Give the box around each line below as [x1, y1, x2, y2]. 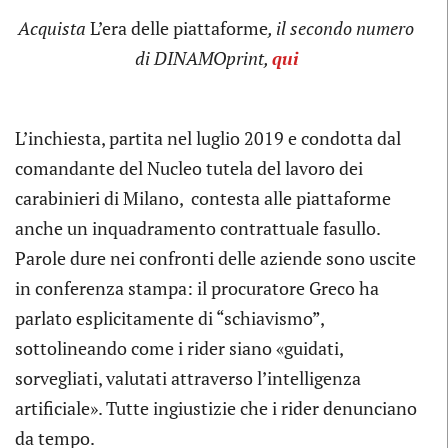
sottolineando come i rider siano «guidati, [15, 335, 343, 360]
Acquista [18, 15, 90, 40]
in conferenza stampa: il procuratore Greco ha [15, 275, 379, 300]
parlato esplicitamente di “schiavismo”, [15, 305, 324, 330]
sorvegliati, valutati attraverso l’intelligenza [15, 365, 361, 390]
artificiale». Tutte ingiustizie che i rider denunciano [15, 395, 417, 420]
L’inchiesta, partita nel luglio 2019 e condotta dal [15, 125, 401, 150]
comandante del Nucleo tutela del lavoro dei [15, 155, 363, 180]
